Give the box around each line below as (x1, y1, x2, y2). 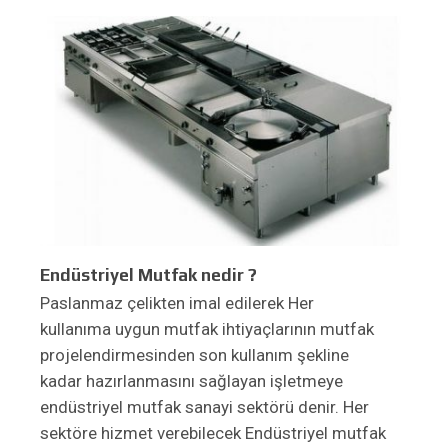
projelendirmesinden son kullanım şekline (40, 345, 349, 365)
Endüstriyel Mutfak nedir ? (40, 265, 257, 285)
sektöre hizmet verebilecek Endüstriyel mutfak (40, 423, 386, 443)
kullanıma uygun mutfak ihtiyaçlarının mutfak (40, 319, 374, 339)
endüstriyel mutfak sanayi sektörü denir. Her (40, 397, 369, 417)
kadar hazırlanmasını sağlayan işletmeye (40, 371, 343, 391)
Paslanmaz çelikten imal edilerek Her (40, 293, 314, 313)
